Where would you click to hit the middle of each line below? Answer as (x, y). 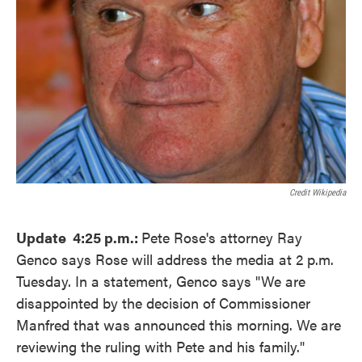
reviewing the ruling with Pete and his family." (160, 347)
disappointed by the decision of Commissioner (163, 303)
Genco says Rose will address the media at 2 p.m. (175, 259)
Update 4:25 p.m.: (79, 238)
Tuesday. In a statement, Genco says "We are (161, 281)
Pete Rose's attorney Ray (222, 238)
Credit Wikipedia (318, 193)
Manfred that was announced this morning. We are (179, 325)
